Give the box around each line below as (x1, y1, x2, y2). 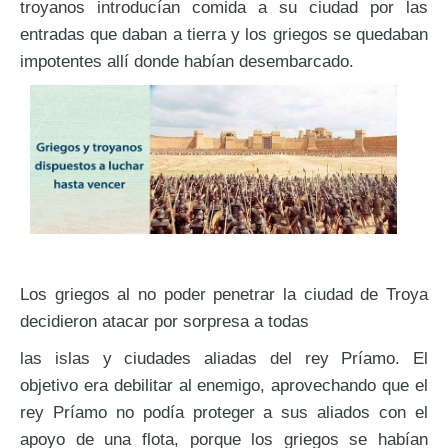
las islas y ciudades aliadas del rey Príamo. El (20, 347, 428, 368)
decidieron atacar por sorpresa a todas (20, 310, 309, 331)
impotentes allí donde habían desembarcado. (20, 51, 354, 72)
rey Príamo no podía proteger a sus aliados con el (20, 401, 428, 422)
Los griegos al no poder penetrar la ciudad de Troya (20, 283, 428, 304)
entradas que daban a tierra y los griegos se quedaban (20, 24, 428, 45)
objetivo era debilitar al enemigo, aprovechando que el (20, 374, 428, 395)
